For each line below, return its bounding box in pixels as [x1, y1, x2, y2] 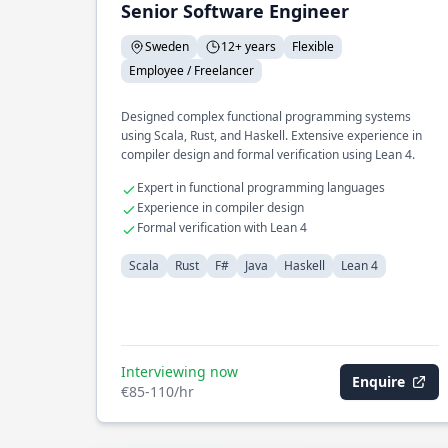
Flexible [292, 38, 334, 55]
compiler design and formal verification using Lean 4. [121, 146, 415, 163]
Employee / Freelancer [129, 62, 254, 79]
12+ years [221, 38, 276, 55]
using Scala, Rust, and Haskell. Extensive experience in [121, 127, 422, 144]
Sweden [145, 38, 189, 55]
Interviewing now [121, 362, 238, 381]
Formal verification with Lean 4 [137, 219, 307, 236]
